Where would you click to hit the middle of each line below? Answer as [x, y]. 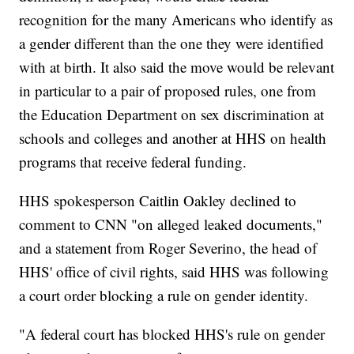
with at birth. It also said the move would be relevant [177, 67]
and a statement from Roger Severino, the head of [168, 248]
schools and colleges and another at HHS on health [173, 138]
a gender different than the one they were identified [172, 43]
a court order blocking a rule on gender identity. [164, 296]
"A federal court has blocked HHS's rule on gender [172, 334]
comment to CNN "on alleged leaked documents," [171, 224]
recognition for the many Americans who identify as [176, 20]
